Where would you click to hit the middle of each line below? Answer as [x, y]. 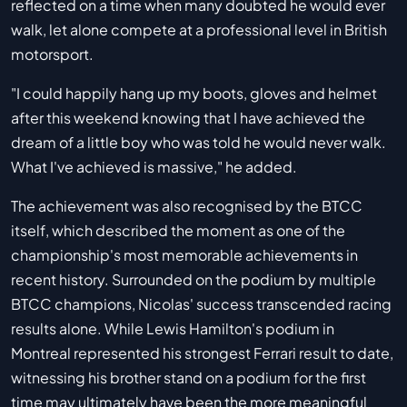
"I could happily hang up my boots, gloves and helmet [194, 94]
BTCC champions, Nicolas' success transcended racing [201, 304]
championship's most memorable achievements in [184, 255]
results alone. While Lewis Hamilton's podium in [173, 329]
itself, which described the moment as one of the [178, 231]
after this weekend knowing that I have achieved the [188, 118]
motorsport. [52, 55]
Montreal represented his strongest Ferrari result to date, [202, 353]
